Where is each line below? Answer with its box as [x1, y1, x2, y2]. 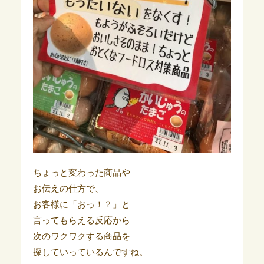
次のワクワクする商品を [32, 231, 130, 241]
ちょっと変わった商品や [32, 167, 130, 177]
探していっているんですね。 [32, 247, 148, 257]
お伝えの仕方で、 [32, 183, 104, 193]
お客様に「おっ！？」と [32, 199, 130, 209]
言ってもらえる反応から [32, 215, 130, 225]
